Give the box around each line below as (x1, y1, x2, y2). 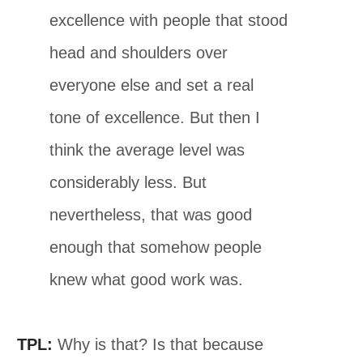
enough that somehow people (49, 237, 263, 256)
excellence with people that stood (49, 11, 288, 29)
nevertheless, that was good (49, 205, 253, 224)
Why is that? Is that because (53, 335, 264, 353)
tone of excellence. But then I (49, 108, 261, 126)
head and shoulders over (49, 43, 228, 62)
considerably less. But (49, 173, 207, 191)
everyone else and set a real (49, 75, 254, 94)
